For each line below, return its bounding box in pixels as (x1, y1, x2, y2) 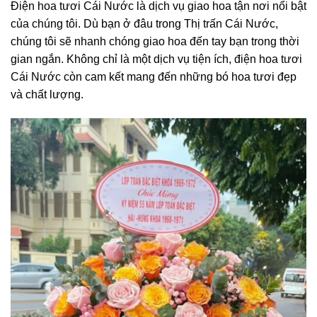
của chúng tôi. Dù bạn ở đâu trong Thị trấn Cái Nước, (11, 18, 278, 30)
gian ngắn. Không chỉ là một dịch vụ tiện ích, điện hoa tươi (11, 53, 302, 66)
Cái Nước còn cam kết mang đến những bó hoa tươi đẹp (11, 71, 296, 83)
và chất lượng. (11, 88, 83, 101)
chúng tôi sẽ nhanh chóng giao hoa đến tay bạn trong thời (11, 35, 299, 48)
